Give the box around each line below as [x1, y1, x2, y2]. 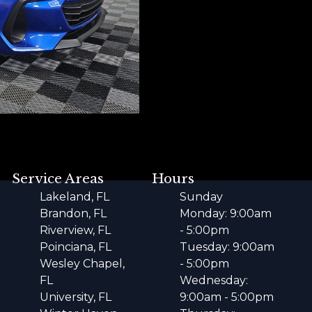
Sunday [179, 189, 223, 203]
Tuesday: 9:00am [179, 240, 274, 253]
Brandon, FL [40, 206, 107, 220]
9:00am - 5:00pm [179, 290, 274, 304]
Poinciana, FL [40, 240, 112, 253]
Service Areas [12, 170, 104, 187]
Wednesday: [179, 273, 248, 287]
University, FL [40, 290, 112, 304]
